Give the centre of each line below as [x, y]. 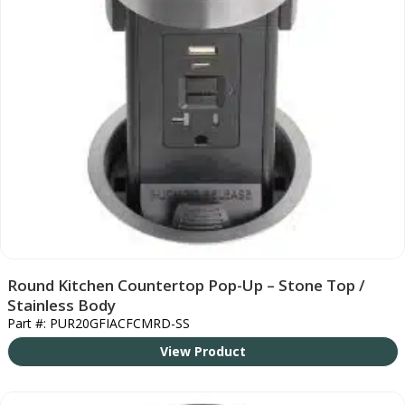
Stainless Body [61, 305]
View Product [202, 351]
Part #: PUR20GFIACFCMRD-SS [98, 323]
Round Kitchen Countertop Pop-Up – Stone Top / [186, 285]
